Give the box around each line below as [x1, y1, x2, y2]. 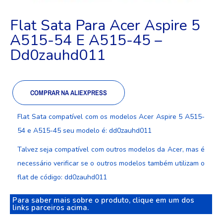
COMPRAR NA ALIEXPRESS [30, 88, 107, 97]
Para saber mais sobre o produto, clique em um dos [12, 195, 194, 205]
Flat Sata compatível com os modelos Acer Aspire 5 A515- [17, 111, 205, 121]
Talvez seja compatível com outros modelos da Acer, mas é [17, 144, 205, 154]
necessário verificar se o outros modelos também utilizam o [17, 158, 205, 168]
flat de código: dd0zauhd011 [17, 172, 107, 182]
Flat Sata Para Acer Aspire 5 [10, 15, 200, 36]
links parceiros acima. [12, 202, 89, 213]
